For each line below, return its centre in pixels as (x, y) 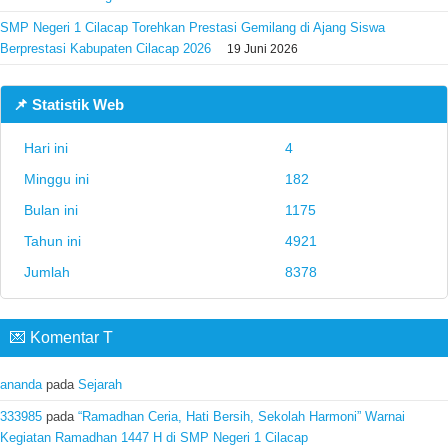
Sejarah (100, 384)
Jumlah (47, 271)
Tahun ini (52, 240)
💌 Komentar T (61, 337)
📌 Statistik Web (68, 104)
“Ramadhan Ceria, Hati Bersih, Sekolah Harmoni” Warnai (241, 416)
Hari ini (46, 147)
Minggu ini (56, 178)
